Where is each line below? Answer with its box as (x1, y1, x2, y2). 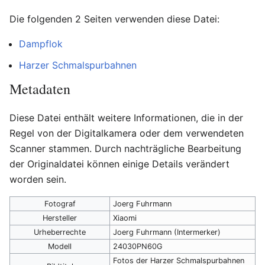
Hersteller (43, 213, 77, 222)
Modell (48, 241, 72, 251)
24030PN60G (113, 241, 163, 251)
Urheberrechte (34, 227, 86, 237)
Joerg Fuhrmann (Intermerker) (113, 227, 221, 237)
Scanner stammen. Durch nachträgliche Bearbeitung (9, 142, 241, 154)
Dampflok (19, 37, 63, 50)
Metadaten (9, 79, 70, 98)
